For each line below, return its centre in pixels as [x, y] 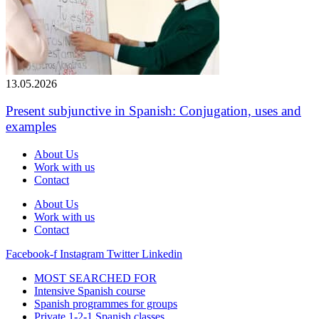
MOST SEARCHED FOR [95, 278]
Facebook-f [31, 254]
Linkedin [162, 254]
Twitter [123, 254]
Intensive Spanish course [90, 291]
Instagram [82, 254]
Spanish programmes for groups [106, 304]
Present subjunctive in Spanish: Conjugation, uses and [153, 111]
